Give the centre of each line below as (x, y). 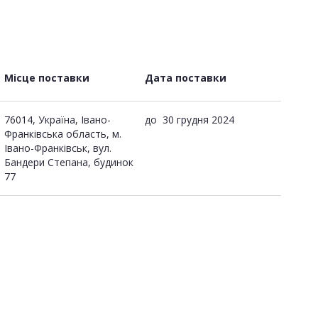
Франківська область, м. (63, 133)
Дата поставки (186, 77)
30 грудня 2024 (198, 119)
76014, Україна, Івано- (57, 119)
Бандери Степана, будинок (69, 162)
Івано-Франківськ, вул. (58, 148)
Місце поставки (47, 77)
